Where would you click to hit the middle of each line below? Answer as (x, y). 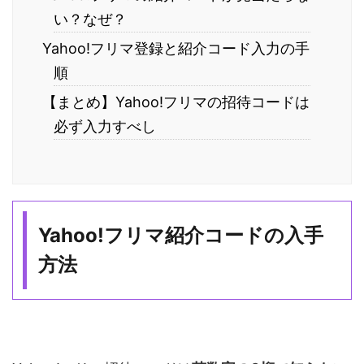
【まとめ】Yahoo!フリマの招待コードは (175, 102)
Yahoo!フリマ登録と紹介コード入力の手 (175, 48)
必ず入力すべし (105, 126)
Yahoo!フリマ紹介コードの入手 (181, 236)
